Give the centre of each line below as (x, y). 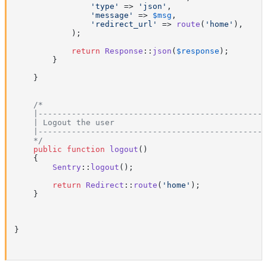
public (48, 150)
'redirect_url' (124, 24)
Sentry (67, 167)
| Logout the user (64, 123)
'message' (112, 15)
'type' (105, 7)
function (86, 150)
